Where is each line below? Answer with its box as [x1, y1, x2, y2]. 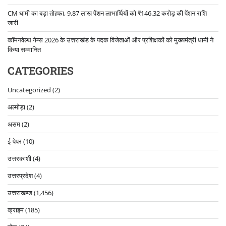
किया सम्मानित [8, 45, 41, 54]
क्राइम [8, 205, 24, 215]
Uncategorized [8, 85, 51, 95]
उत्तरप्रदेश [8, 171, 33, 181]
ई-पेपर [8, 137, 22, 146]
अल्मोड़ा [8, 102, 25, 112]
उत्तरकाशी [8, 154, 31, 163]
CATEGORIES [8, 64, 74, 78]
